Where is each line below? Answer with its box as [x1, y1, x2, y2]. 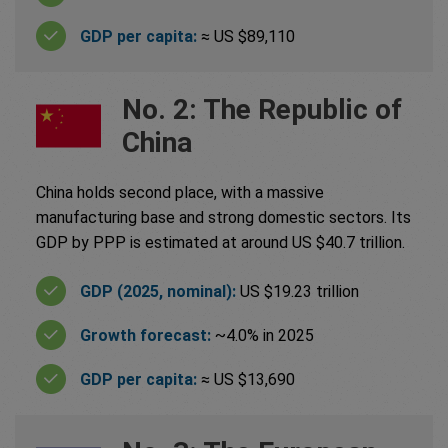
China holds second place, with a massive [36, 183, 324, 203]
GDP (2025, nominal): [80, 281, 240, 301]
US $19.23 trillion [240, 281, 359, 301]
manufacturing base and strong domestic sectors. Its [36, 208, 411, 228]
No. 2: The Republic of [122, 93, 402, 127]
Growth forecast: [80, 325, 215, 345]
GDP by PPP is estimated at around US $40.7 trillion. [36, 233, 409, 253]
